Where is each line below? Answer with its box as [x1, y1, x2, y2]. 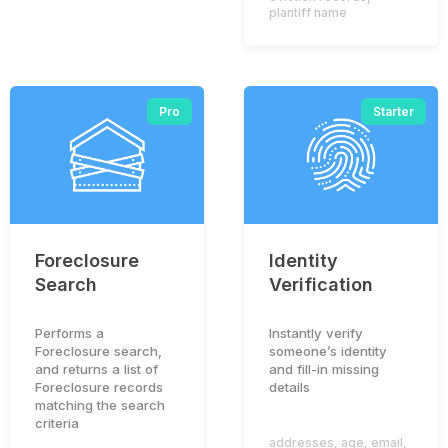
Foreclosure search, [35, 343, 162, 360]
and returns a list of [35, 361, 158, 378]
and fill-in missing [269, 361, 379, 378]
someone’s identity [269, 343, 387, 360]
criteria [35, 415, 79, 432]
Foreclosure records [35, 379, 163, 396]
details [269, 379, 310, 396]
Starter [373, 103, 414, 119]
